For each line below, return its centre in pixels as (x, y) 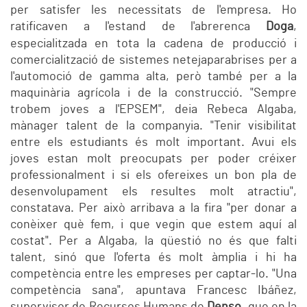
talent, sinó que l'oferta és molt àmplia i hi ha (153, 258)
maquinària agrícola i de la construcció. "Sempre (153, 94)
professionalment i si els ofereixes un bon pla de (153, 176)
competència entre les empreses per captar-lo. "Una (153, 274)
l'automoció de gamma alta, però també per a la (153, 77)
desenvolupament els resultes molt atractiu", (153, 192)
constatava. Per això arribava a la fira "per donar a (153, 209)
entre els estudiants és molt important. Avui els (153, 143)
